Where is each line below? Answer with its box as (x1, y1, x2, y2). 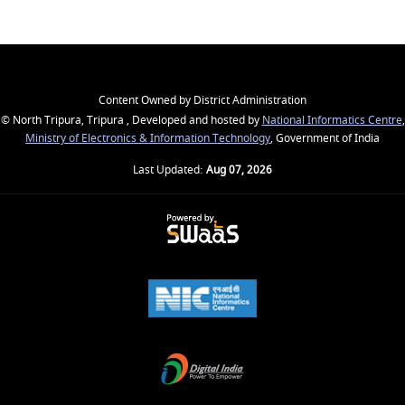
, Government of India (270, 130, 380, 146)
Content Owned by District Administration (99, 92, 306, 108)
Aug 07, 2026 (206, 162, 272, 178)
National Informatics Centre (261, 112, 402, 128)
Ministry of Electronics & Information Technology (25, 130, 270, 146)
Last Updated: (133, 162, 206, 178)
